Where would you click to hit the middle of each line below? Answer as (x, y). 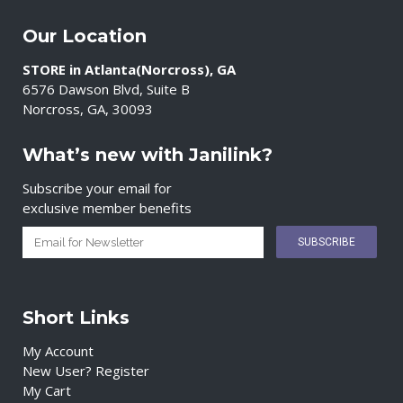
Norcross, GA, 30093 (88, 109)
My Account (58, 351)
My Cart (47, 390)
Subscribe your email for (97, 188)
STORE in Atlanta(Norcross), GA (129, 69)
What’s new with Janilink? (148, 155)
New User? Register (86, 371)
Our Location (85, 36)
